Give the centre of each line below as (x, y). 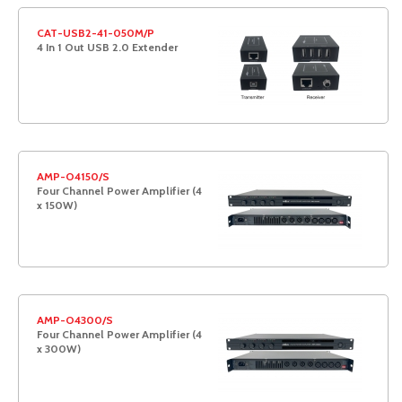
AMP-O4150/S (73, 176)
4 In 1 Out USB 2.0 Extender (107, 47)
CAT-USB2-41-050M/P (96, 33)
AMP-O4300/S (75, 320)
